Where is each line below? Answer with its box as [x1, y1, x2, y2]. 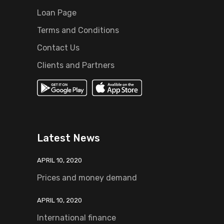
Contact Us [37, 42, 79, 52]
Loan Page [37, 7, 76, 17]
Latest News [37, 132, 100, 144]
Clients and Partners [37, 60, 114, 70]
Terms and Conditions [37, 25, 119, 35]
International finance [37, 213, 116, 223]
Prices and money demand [37, 173, 137, 183]
